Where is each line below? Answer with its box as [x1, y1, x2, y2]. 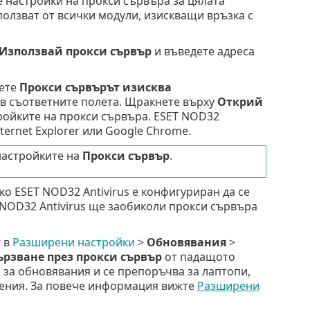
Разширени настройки [12, 234, 135, 250]
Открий [217, 93, 263, 109]
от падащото [161, 248, 235, 264]
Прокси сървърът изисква [19, 79, 172, 95]
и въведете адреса [151, 43, 255, 59]
